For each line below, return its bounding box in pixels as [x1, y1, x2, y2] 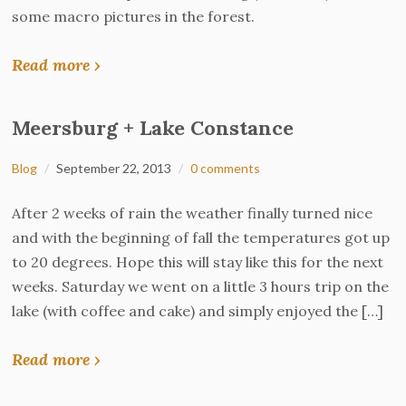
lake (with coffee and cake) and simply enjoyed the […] [12, 302, 384, 320]
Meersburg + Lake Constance [12, 115, 295, 140]
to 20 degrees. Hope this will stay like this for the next [12, 253, 384, 271]
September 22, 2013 [56, 160, 172, 176]
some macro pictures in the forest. [12, 7, 256, 25]
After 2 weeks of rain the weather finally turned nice [12, 204, 373, 222]
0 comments [190, 160, 261, 176]
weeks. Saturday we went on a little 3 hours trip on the [12, 277, 390, 295]
